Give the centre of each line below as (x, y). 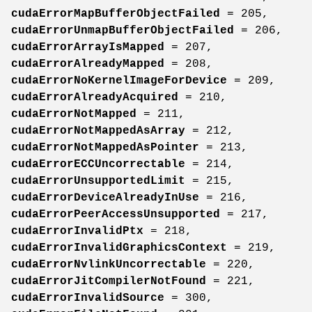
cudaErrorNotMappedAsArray (98, 131)
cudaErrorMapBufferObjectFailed (116, 14)
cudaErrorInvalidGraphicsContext (119, 248)
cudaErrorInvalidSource (88, 298)
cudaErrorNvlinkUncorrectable (109, 264)
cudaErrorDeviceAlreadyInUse (105, 197)
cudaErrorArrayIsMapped (88, 47)
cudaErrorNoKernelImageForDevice (119, 80)
